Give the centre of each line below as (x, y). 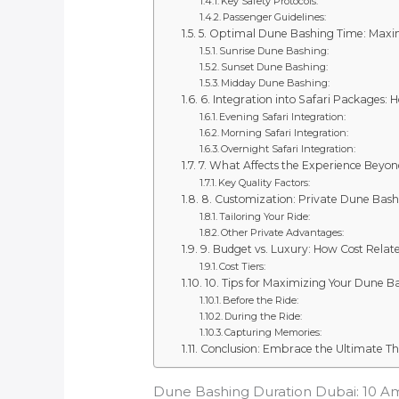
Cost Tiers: (242, 267)
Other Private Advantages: (282, 233)
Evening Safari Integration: (282, 117)
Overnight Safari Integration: (288, 149)
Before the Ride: (260, 301)
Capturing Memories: (273, 333)
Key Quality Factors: (264, 183)
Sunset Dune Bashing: (274, 67)
